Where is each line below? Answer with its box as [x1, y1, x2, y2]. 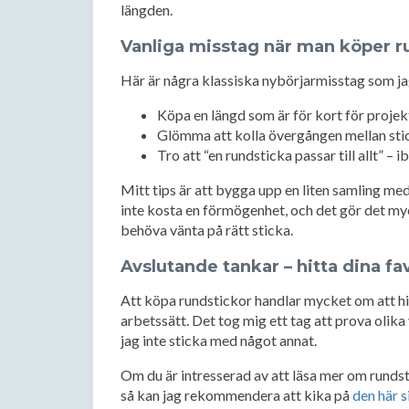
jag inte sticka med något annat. [121, 331, 317, 349]
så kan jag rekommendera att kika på [121, 386, 352, 404]
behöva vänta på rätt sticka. [121, 221, 293, 238]
